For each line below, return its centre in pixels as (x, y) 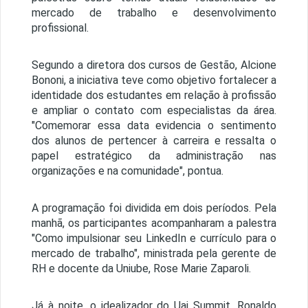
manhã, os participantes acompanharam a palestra (154, 223)
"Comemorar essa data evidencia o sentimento (154, 126)
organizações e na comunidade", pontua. (129, 171)
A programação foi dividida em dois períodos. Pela (154, 208)
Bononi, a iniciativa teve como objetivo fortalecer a (154, 80)
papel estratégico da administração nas (154, 156)
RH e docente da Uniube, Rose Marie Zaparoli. (142, 269)
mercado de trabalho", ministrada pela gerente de (154, 254)
